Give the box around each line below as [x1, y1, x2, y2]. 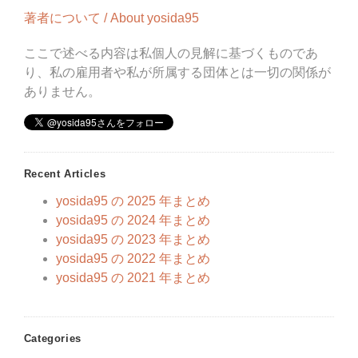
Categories [23, 332, 82, 345]
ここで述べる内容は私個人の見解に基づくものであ [23, 46, 318, 60]
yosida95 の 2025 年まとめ [55, 194, 210, 209]
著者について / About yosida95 [23, 10, 199, 25]
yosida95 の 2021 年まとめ [55, 271, 210, 285]
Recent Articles [23, 168, 106, 181]
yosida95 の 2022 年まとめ [55, 252, 210, 266]
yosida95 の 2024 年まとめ [55, 213, 210, 228]
